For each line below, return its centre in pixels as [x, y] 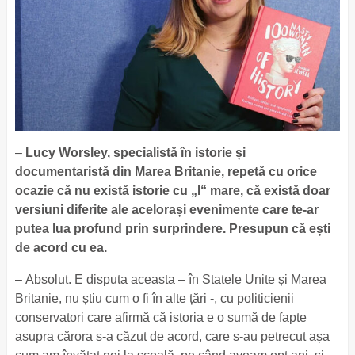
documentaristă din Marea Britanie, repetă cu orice [166, 172]
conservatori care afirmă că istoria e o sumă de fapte [160, 317]
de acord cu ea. [62, 248]
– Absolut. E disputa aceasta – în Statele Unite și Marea [170, 279]
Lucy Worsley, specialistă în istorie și [135, 153]
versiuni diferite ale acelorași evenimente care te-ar [166, 210]
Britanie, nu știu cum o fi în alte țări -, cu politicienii [154, 298]
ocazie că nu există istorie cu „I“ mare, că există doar [172, 191]
